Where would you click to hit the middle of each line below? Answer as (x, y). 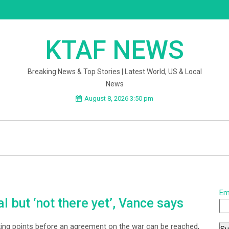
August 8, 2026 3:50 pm (119, 98)
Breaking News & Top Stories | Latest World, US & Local (114, 72)
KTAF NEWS (114, 50)
